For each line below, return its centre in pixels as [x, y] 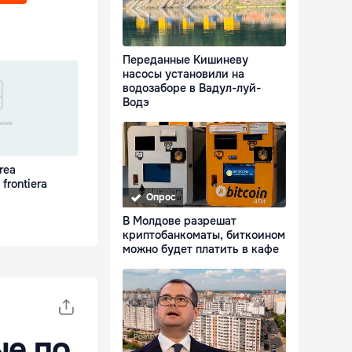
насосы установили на [183, 74]
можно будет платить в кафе [201, 249]
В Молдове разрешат [180, 221]
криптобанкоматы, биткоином [204, 235]
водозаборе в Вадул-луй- [192, 88]
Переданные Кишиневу [185, 60]
